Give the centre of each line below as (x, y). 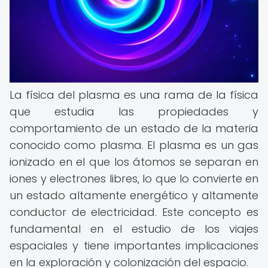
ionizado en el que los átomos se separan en (134, 162)
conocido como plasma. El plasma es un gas (134, 145)
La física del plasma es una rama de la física (134, 95)
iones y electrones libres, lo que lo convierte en (134, 179)
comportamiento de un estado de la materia (134, 128)
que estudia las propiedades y (134, 112)
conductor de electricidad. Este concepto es (134, 212)
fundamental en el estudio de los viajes (134, 229)
